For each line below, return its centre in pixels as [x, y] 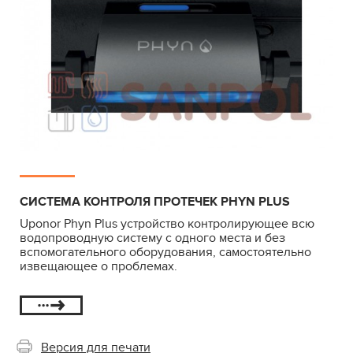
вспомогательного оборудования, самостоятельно [165, 252]
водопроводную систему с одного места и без [152, 238]
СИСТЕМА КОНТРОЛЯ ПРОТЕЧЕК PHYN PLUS [155, 201]
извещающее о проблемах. [100, 266]
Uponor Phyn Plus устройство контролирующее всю [167, 223]
